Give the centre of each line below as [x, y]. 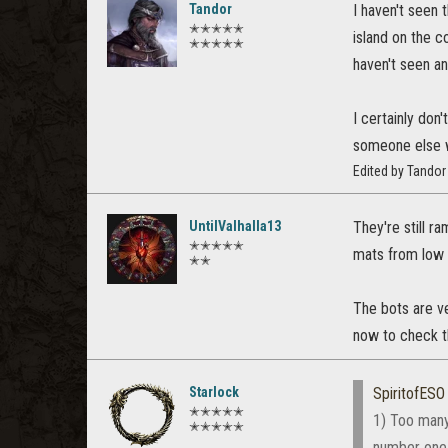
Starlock [214, 392]
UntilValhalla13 [235, 226]
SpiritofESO [409, 394]
